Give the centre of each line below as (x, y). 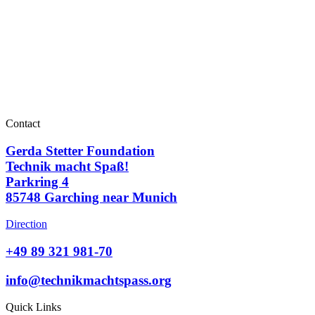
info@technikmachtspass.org (89, 280)
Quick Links (33, 307)
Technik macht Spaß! (67, 166)
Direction (26, 224)
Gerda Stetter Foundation (80, 150)
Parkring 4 (37, 181)
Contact (23, 123)
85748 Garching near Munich (91, 197)
